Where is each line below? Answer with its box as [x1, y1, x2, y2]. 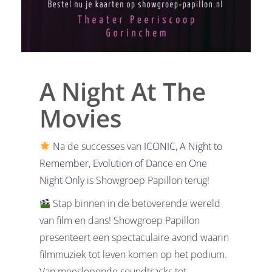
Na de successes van [50, 139, 144, 153]
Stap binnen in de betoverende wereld [50, 196, 221, 210]
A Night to [180, 139, 223, 153]
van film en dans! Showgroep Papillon [39, 213, 200, 227]
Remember [39, 156, 89, 170]
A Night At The [39, 74, 206, 108]
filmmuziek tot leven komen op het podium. [39, 247, 228, 261]
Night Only [39, 173, 85, 187]
